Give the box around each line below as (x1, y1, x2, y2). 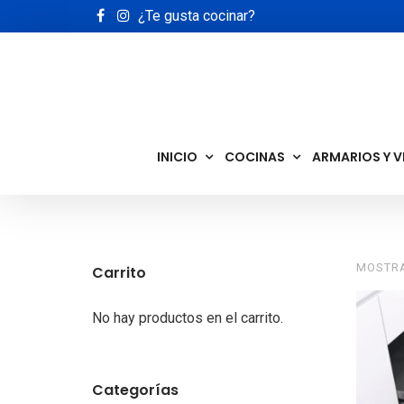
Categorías (92, 380, 179, 400)
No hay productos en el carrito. (92, 309, 283, 326)
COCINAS (224, 148, 285, 166)
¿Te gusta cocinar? (138, 7, 255, 24)
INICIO (156, 148, 197, 166)
